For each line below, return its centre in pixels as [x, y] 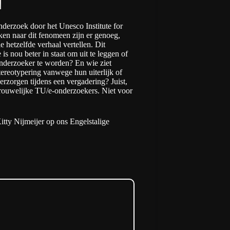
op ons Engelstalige [78, 121]
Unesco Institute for [91, 26]
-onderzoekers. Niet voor [92, 91]
